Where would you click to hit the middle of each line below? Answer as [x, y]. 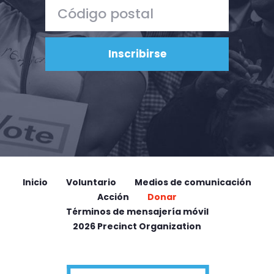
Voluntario [91, 183]
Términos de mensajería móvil [137, 212]
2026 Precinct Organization [137, 227]
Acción [113, 197]
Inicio [35, 183]
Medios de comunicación [193, 183]
